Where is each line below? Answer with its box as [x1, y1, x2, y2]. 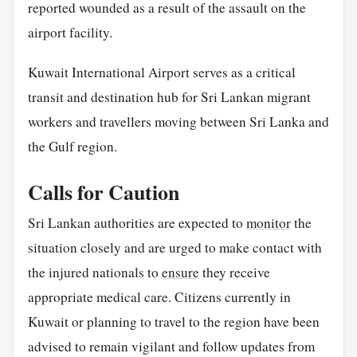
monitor [245, 214, 291, 233]
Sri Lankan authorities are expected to [27, 214, 246, 233]
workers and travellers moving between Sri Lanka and [27, 112, 329, 131]
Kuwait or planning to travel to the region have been [27, 312, 320, 331]
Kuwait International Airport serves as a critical [27, 63, 296, 82]
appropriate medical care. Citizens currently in [27, 288, 291, 307]
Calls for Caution [27, 177, 179, 208]
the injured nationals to [27, 263, 162, 282]
